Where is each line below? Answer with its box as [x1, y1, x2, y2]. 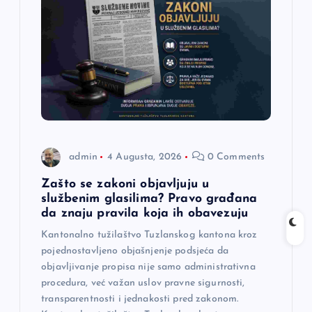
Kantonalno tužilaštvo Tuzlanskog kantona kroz [41, 230, 258, 241]
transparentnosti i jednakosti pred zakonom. [41, 294, 239, 305]
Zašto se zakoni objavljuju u [41, 178, 210, 191]
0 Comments [204, 151, 265, 162]
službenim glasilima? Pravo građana [41, 193, 257, 205]
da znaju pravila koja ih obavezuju [41, 208, 248, 220]
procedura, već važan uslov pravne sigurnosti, [41, 278, 245, 289]
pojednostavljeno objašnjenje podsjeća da [41, 246, 228, 257]
